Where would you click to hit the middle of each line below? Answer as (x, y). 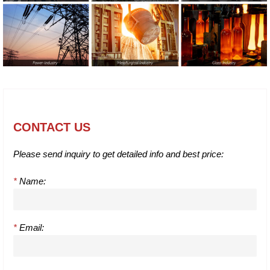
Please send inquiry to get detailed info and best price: (118, 154)
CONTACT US (52, 127)
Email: (30, 227)
